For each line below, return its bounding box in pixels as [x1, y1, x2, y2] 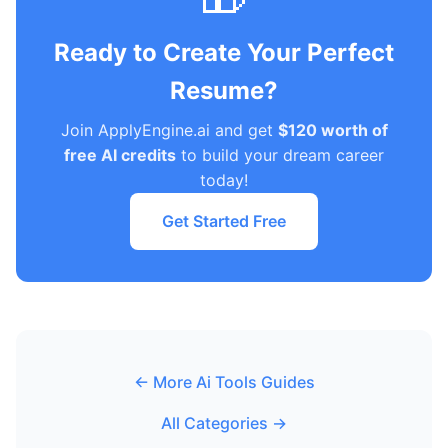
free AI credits [64, 145, 176, 165]
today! [200, 170, 248, 190]
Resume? [170, 76, 278, 105]
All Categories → [161, 413, 287, 433]
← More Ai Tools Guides [133, 372, 315, 392]
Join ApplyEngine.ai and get [60, 120, 278, 140]
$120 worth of [277, 120, 388, 140]
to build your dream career [176, 145, 384, 165]
